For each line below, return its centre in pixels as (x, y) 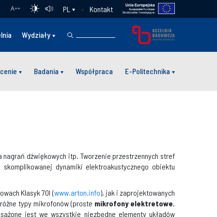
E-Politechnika (147, 71)
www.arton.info (77, 193)
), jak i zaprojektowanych (138, 193)
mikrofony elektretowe (134, 203)
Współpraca (94, 71)
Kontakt (101, 9)
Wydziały (36, 35)
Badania (46, 71)
